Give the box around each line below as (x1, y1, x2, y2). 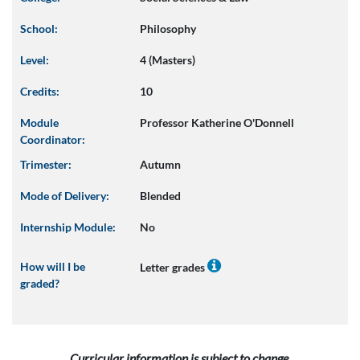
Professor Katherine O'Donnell (140, 116, 295, 129)
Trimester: (20, 157, 72, 171)
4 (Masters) (140, 53, 196, 67)
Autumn (140, 157, 182, 171)
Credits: (20, 84, 59, 98)
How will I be (20, 260, 85, 273)
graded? (20, 276, 59, 290)
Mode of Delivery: (20, 189, 109, 202)
